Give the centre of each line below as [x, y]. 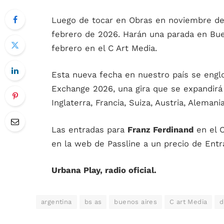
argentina [56, 202]
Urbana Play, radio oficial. [104, 170]
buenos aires [136, 202]
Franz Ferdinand [160, 129]
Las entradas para [89, 129]
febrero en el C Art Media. [104, 48]
